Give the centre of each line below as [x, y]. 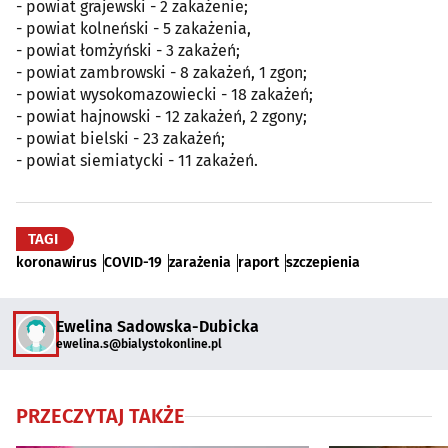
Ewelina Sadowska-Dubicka [157, 326]
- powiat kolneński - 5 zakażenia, [133, 28]
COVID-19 [133, 262]
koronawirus [56, 262]
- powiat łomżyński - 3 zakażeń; [128, 50]
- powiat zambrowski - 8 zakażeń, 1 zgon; [161, 72]
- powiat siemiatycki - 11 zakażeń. [137, 160]
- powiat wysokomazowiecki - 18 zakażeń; [164, 94]
